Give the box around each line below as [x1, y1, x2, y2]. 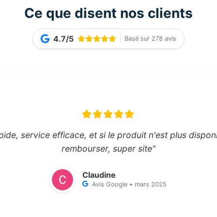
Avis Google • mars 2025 [92, 180, 167, 188]
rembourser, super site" [62, 143, 155, 154]
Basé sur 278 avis [124, 35, 176, 43]
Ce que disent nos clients [24, 4, 193, 21]
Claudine [82, 170, 116, 180]
